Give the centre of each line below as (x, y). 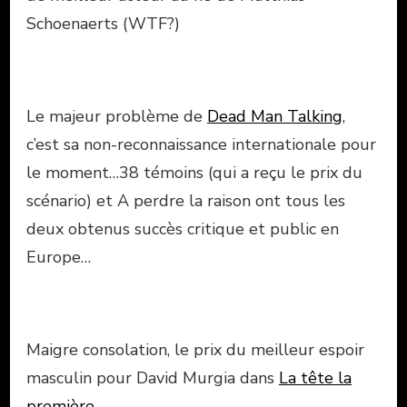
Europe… (59, 257)
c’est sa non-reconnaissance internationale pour (201, 144)
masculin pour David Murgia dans (153, 377)
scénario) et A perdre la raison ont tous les (186, 200)
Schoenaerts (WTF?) (103, 23)
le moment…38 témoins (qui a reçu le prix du (194, 172)
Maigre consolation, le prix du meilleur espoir (195, 349)
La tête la (315, 377)
